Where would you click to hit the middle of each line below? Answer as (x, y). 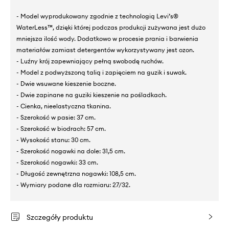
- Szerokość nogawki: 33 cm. (57, 162)
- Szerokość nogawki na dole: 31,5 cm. (71, 151)
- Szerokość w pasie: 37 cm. (56, 117)
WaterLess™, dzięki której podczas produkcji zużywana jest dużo (111, 27)
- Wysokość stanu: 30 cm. (53, 140)
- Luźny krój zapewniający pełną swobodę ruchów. (90, 61)
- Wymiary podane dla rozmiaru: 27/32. (73, 185)
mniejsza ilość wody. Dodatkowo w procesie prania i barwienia (107, 38)
